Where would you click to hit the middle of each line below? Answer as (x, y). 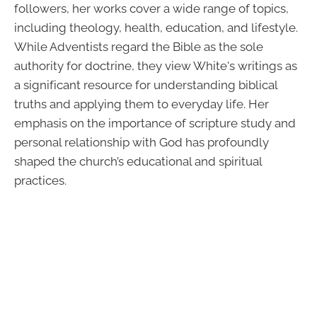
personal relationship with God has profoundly (142, 143)
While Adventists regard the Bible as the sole (139, 47)
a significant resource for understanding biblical (146, 85)
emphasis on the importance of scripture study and (155, 123)
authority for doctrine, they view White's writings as (156, 66)
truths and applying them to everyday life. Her (142, 104)
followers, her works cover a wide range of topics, (151, 9)
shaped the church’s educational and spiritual (138, 162)
